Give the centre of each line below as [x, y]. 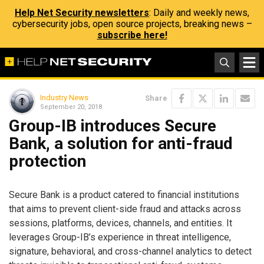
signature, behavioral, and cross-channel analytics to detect [130, 251]
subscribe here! [132, 35]
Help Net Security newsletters [82, 13]
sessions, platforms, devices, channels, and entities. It [121, 223]
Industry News [64, 97]
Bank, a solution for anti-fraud [121, 143]
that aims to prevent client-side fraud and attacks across [125, 209]
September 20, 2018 [71, 107]
